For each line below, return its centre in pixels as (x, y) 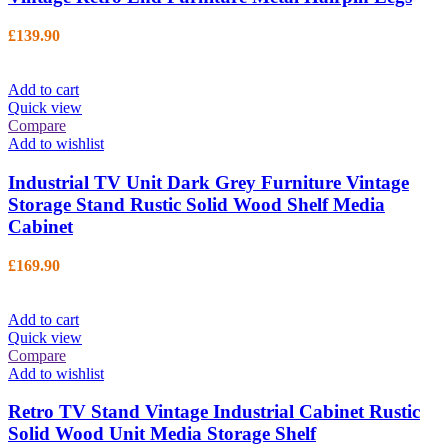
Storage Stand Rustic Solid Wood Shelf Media (196, 204)
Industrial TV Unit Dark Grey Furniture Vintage (208, 182)
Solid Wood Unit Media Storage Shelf (162, 434)
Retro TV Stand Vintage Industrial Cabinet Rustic (214, 412)
